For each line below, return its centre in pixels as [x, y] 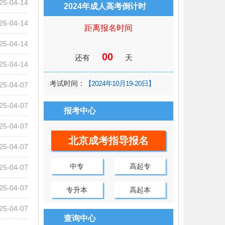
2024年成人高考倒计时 [105, 7]
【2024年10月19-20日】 [120, 84]
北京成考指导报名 [108, 141]
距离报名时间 [108, 28]
